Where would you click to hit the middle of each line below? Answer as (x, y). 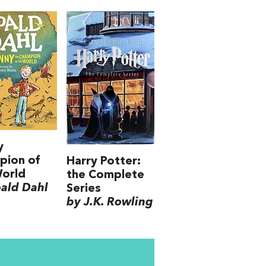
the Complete (106, 175)
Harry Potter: (104, 161)
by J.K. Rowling (110, 202)
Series (84, 189)
